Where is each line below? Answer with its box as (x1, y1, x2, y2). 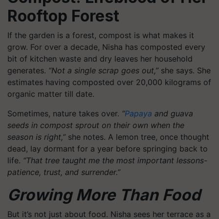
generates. (7, 66, 48, 75)
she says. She (158, 66, 211, 75)
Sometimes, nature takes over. (7, 109, 119, 118)
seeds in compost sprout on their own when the (7, 120, 184, 130)
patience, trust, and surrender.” (7, 167, 120, 177)
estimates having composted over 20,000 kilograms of (7, 77, 211, 87)
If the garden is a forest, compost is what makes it (7, 30, 194, 40)
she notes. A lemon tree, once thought (66, 132, 209, 142)
